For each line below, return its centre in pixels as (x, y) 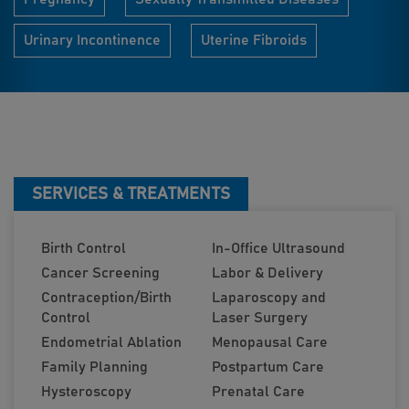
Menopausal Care (270, 342)
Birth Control (84, 248)
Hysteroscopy (86, 392)
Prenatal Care (258, 392)
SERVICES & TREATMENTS (131, 194)
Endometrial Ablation (111, 342)
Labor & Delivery (267, 273)
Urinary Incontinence (92, 40)
